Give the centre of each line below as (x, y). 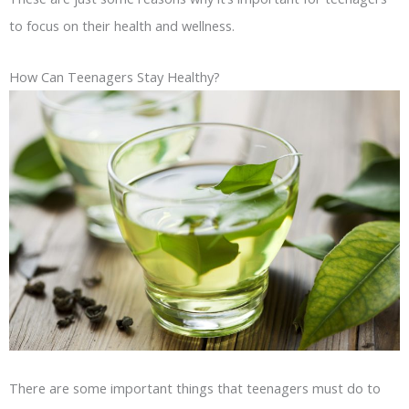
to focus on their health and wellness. (122, 26)
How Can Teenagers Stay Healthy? (115, 76)
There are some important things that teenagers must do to (195, 388)
